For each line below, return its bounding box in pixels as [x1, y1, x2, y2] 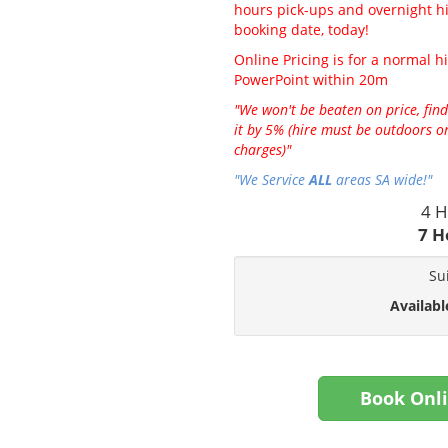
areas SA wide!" [331, 170, 432, 190]
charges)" [233, 140, 291, 160]
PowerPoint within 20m [233, 70, 388, 90]
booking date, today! [233, 20, 369, 40]
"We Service [233, 170, 309, 190]
